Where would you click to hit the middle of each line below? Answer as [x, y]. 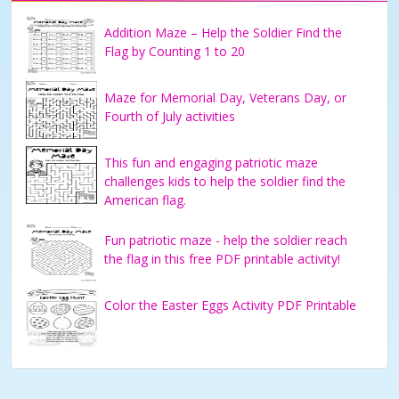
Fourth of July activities [170, 116]
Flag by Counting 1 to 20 [175, 51]
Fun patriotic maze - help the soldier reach [226, 240]
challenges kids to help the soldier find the [225, 181]
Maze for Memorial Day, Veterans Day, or [225, 97]
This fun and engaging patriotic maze [211, 162]
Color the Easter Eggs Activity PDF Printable [230, 305]
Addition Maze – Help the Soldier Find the [223, 32]
